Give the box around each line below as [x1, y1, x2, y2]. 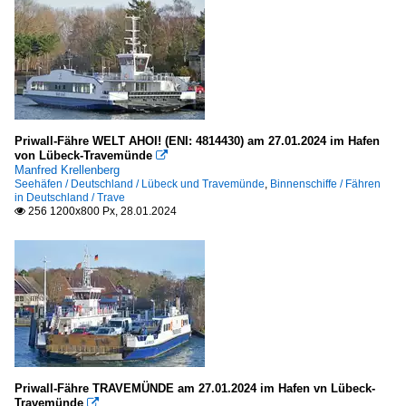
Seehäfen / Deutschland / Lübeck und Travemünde [14, 177, 265, 190]
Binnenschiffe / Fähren [270, 177, 381, 190]
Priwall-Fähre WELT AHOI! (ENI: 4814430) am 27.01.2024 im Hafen [14, 133, 380, 148]
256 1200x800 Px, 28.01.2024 [25, 204, 177, 217]
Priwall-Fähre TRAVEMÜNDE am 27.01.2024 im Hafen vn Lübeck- [14, 381, 375, 395]
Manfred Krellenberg [14, 162, 120, 177]
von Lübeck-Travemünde [14, 148, 152, 162]
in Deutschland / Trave [14, 190, 125, 204]
